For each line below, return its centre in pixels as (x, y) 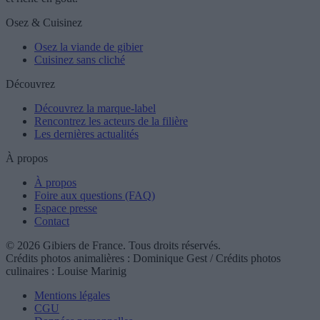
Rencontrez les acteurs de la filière (111, 121)
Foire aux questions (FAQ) (95, 196)
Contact (52, 221)
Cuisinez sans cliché (80, 60)
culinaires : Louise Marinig (66, 271)
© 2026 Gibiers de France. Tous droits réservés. (113, 246)
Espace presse (66, 209)
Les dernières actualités (86, 134)
